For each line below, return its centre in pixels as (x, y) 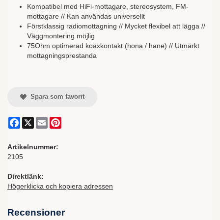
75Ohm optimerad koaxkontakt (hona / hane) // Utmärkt (113, 45)
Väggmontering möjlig (61, 36)
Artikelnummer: (33, 147)
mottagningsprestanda (62, 55)
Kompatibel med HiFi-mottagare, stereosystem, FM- (108, 6)
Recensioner (36, 213)
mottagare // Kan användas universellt (86, 16)
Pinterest (75, 121)
